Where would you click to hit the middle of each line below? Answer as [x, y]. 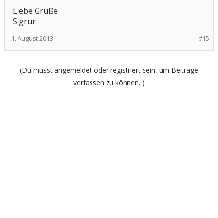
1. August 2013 [32, 38]
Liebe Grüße [35, 11]
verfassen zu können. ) [109, 82]
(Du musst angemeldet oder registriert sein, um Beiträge [109, 70]
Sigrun [25, 21]
